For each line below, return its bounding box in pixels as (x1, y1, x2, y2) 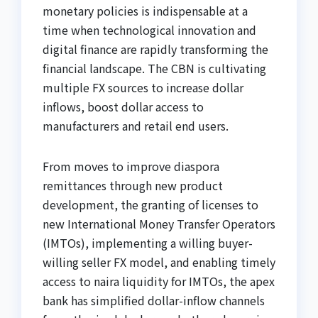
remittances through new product (43, 177, 223, 194)
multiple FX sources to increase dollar (43, 79, 243, 97)
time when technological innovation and (43, 21, 256, 39)
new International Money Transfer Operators (43, 215, 275, 233)
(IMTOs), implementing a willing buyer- (43, 234, 253, 252)
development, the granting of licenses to (43, 196, 258, 214)
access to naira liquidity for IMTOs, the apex (43, 273, 275, 290)
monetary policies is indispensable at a (43, 2, 248, 20)
